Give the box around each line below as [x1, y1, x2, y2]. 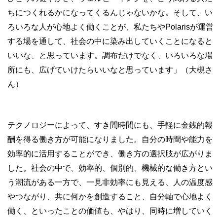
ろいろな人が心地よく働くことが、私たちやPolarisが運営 [7, 23, 214, 31]
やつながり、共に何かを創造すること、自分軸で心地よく [7, 192, 213, 201]
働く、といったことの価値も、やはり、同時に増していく [7, 207, 213, 215]
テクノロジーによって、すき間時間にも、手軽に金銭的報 [7, 121, 213, 129]
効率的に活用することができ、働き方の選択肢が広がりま [7, 149, 213, 158]
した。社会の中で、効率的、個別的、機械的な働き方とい [7, 164, 213, 172]
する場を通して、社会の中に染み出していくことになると [7, 37, 213, 45]
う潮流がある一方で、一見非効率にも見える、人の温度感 [7, 178, 213, 186]
